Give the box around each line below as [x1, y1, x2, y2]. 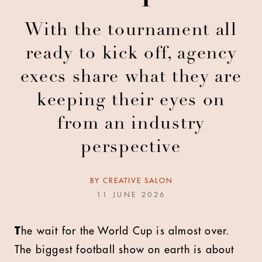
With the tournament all [25, 22, 237, 40]
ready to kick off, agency [25, 46, 237, 63]
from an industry [57, 116, 205, 133]
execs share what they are [20, 69, 242, 87]
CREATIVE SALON [102, 177, 173, 184]
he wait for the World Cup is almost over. [21, 226, 230, 236]
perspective [81, 139, 181, 157]
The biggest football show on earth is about [15, 244, 235, 255]
